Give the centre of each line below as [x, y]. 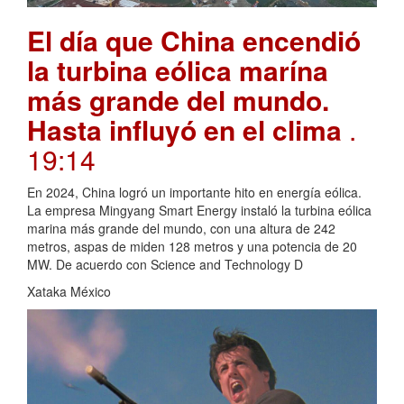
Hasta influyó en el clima [188, 130]
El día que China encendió [194, 41]
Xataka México [69, 292]
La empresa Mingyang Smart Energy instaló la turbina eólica [199, 211]
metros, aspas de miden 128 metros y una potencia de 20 [192, 247]
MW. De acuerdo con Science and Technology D [165, 265]
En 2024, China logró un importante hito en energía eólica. [194, 193]
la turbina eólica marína [178, 70]
